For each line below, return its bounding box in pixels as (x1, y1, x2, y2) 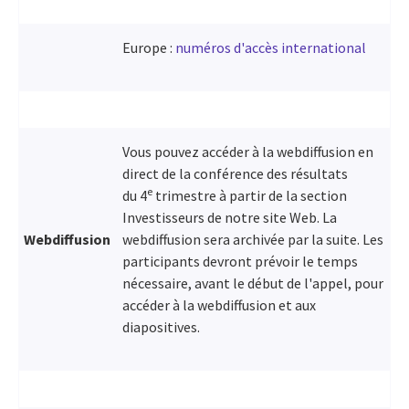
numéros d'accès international (175, 37, 366, 57)
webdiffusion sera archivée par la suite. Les (122, 229, 383, 248)
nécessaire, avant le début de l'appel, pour (122, 273, 383, 292)
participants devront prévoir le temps (122, 251, 358, 270)
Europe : (122, 37, 175, 57)
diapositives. (122, 317, 200, 336)
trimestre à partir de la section (152, 185, 347, 204)
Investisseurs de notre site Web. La (122, 207, 337, 226)
